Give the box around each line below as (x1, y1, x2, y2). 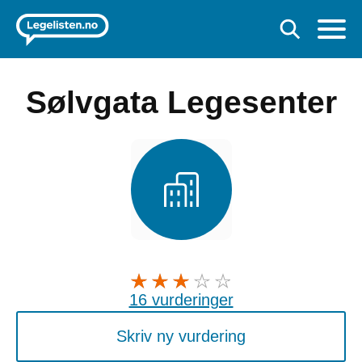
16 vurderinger (128, 290, 234, 309)
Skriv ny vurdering (116, 326, 246, 345)
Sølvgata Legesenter (25, 85, 337, 120)
